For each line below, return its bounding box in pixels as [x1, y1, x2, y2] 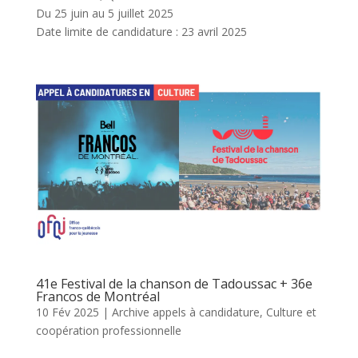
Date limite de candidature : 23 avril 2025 [35, 23, 247, 39]
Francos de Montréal [35, 287, 160, 305]
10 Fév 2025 [35, 304, 99, 320]
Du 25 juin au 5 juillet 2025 [35, 5, 173, 21]
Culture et [265, 304, 316, 320]
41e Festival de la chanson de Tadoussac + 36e [35, 274, 312, 292]
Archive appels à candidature [111, 304, 260, 320]
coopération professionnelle [35, 322, 181, 338]
